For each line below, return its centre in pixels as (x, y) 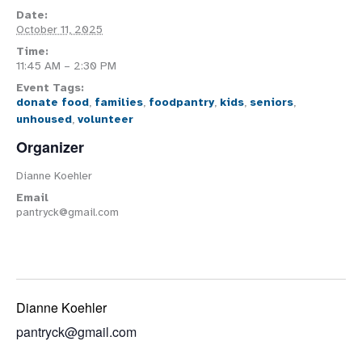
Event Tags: (50, 88)
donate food (53, 103)
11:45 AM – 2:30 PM (66, 66)
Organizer (50, 147)
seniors (271, 103)
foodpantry (181, 103)
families (119, 103)
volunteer (105, 120)
